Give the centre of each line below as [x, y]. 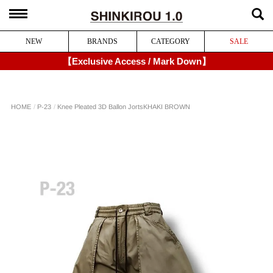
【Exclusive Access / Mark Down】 [136, 61]
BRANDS [103, 41]
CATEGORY [171, 41]
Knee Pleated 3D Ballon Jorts [101, 107]
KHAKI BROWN [167, 107]
